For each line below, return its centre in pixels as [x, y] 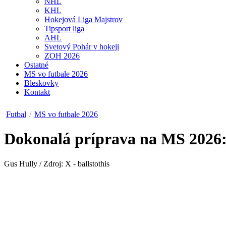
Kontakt [37, 92]
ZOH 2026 [62, 56]
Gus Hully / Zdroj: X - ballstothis [57, 163]
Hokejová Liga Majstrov [83, 19]
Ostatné [36, 65]
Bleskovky [41, 83]
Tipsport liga [64, 29]
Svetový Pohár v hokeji [82, 47]
